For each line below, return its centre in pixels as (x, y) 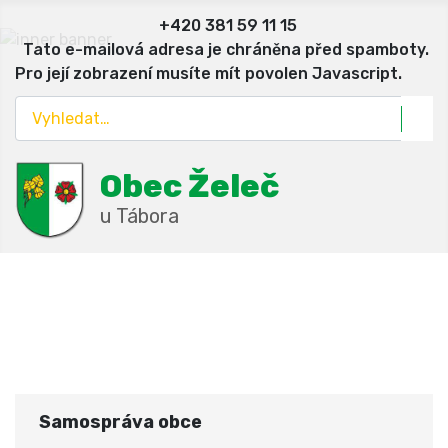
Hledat (39, 106)
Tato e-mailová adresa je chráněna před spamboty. (226, 49)
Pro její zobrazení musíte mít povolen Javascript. (208, 73)
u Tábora (139, 216)
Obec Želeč (189, 186)
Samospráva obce (120, 422)
